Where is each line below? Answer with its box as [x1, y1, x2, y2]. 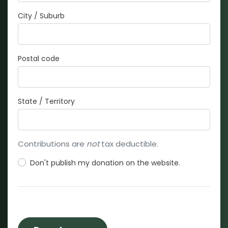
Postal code [18, 53, 60, 64]
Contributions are [18, 138, 87, 149]
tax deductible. [99, 138, 158, 149]
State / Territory [18, 96, 75, 106]
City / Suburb [18, 10, 65, 21]
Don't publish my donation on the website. [30, 157, 180, 168]
